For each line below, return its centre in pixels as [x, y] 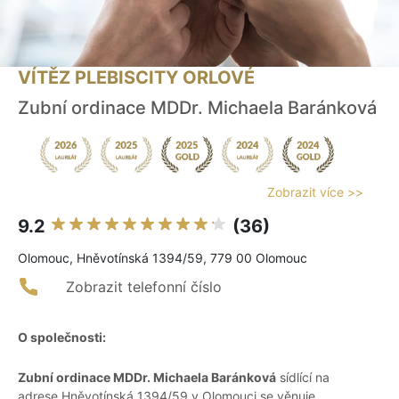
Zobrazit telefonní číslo [144, 287]
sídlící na [303, 378]
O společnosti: [62, 338]
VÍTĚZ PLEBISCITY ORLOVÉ [136, 78]
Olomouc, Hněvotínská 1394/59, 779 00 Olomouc [163, 258]
